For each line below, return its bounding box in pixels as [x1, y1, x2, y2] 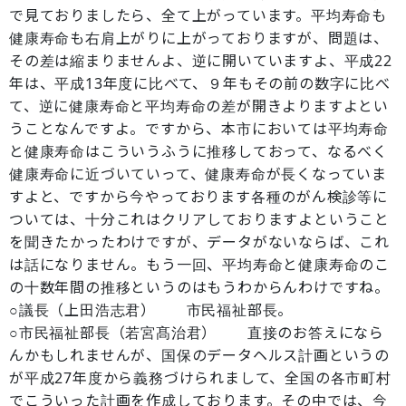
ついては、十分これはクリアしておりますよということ [9, 209, 390, 229]
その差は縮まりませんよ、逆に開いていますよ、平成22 [9, 51, 392, 71]
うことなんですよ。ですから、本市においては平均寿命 [9, 119, 389, 139]
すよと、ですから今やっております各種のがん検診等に [9, 187, 388, 207]
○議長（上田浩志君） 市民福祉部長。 [9, 300, 294, 320]
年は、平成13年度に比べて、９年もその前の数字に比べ [9, 73, 391, 93]
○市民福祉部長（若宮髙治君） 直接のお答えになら [9, 323, 384, 343]
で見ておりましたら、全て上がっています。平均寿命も [9, 5, 387, 25]
